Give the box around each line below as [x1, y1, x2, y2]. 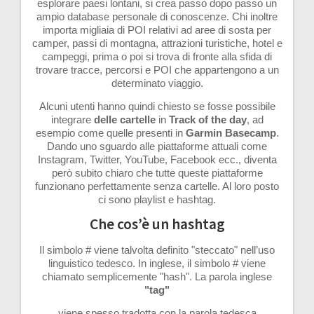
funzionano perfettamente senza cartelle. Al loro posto [35, 179, 279, 192]
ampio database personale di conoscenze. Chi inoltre [36, 10, 278, 22]
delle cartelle [93, 113, 156, 125]
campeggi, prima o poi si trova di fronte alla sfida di [42, 50, 272, 62]
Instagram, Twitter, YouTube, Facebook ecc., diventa [37, 153, 277, 165]
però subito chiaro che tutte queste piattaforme [51, 166, 263, 179]
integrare [50, 113, 94, 125]
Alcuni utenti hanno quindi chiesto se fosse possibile [39, 100, 275, 112]
